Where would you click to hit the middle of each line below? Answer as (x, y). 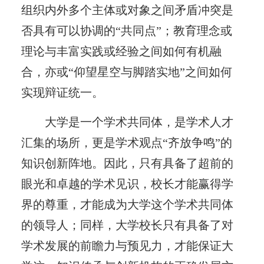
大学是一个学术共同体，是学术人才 (139, 122)
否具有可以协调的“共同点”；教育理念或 (126, 30)
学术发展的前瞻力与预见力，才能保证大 (127, 245)
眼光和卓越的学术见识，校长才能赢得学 (127, 184)
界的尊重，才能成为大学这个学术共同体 (127, 204)
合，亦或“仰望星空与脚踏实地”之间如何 (126, 72)
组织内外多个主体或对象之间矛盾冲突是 (127, 10)
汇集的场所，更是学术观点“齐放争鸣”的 (126, 142)
